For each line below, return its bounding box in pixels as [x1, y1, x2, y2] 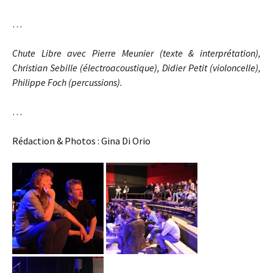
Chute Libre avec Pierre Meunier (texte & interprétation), [12, 47, 261, 60]
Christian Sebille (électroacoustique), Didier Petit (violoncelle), [12, 62, 261, 74]
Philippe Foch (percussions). [12, 76, 122, 89]
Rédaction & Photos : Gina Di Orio [12, 135, 151, 147]
